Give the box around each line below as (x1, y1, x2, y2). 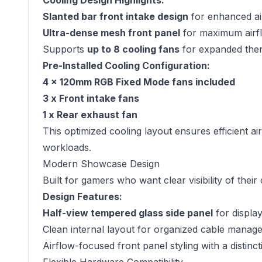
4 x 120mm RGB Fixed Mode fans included (43, 76, 235, 88)
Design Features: (43, 191, 122, 202)
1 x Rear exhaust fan (43, 109, 137, 120)
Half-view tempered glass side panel (43, 207, 213, 219)
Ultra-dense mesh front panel (43, 27, 180, 39)
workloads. (43, 142, 91, 153)
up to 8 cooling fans (87, 43, 180, 55)
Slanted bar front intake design (43, 11, 188, 22)
